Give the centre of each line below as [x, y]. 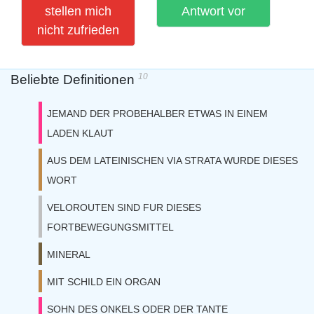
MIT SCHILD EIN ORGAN [104, 282]
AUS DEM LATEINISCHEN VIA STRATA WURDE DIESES [172, 161]
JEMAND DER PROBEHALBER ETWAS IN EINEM [157, 114]
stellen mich [78, 11]
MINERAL [69, 254]
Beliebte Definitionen [74, 80]
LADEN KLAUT [80, 133]
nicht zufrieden [78, 30]
